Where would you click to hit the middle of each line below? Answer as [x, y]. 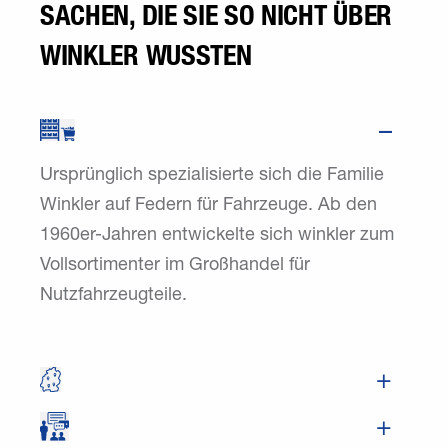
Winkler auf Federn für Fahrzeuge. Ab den [208, 265]
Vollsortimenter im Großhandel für [175, 325]
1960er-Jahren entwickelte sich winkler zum [217, 295]
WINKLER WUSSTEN [146, 115]
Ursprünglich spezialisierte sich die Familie [212, 235]
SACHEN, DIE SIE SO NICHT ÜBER [216, 75]
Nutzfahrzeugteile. [113, 355]
